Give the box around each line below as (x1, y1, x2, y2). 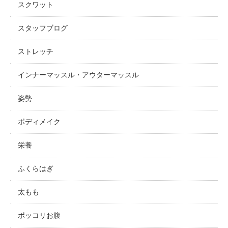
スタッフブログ (18, 23, 68, 32)
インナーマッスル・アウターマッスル (18, 70, 139, 79)
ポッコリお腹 (18, 211, 61, 219)
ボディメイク (18, 117, 61, 126)
